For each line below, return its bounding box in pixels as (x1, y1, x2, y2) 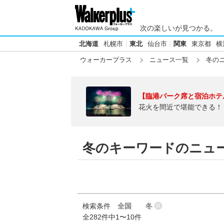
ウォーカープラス (80, 56, 132, 63)
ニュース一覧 (149, 56, 188, 63)
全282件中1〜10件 (82, 213, 141, 221)
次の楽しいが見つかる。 (140, 24, 217, 32)
